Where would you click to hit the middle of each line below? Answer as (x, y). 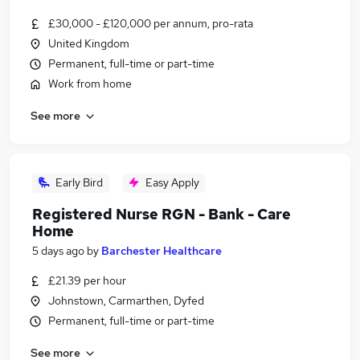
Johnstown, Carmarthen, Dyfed (126, 301)
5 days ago (58, 251)
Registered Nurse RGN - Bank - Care (162, 214)
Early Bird (79, 182)
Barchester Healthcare (162, 251)
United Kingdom (89, 43)
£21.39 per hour (87, 280)
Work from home (90, 84)
